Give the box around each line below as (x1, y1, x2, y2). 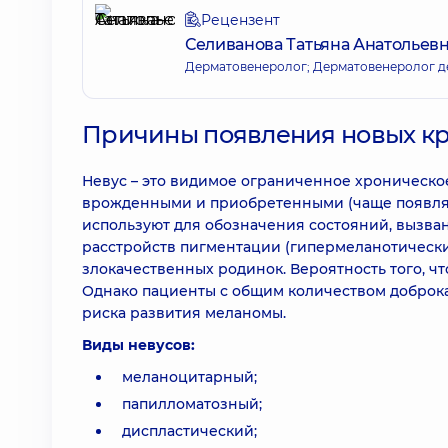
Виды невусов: (82, 336, 195, 354)
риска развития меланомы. (82, 304, 286, 322)
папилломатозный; (122, 395, 262, 413)
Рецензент (201, 11, 280, 29)
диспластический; (122, 422, 257, 440)
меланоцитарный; (122, 368, 257, 386)
